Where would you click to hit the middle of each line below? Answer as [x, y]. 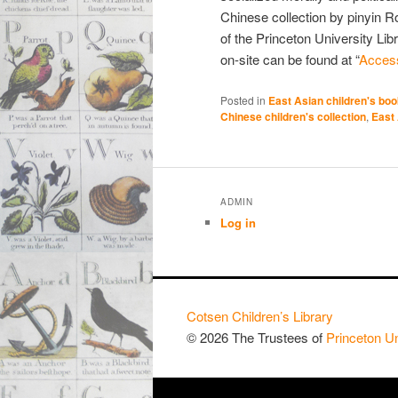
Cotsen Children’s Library [260, 316]
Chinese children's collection [293, 116]
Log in [238, 222]
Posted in [243, 99]
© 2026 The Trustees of [256, 338]
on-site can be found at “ [290, 60]
